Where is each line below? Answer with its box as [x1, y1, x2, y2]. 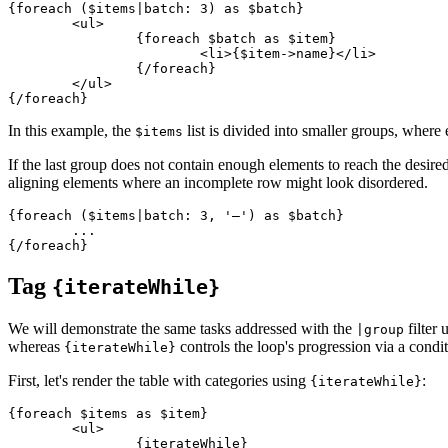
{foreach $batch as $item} [8, 31, 136, 47]
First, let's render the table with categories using [8, 372, 310, 390]
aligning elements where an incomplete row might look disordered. [8, 174, 428, 192]
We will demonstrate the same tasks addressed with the [8, 320, 356, 338]
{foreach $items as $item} [8, 406, 208, 422]
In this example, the [8, 122, 135, 140]
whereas [8, 338, 64, 356]
